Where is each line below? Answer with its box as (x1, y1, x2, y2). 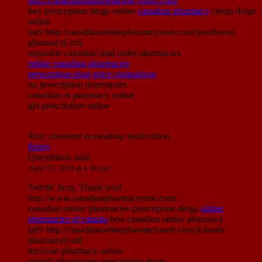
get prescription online (28, 101, 110, 111)
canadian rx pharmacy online (28, 90, 135, 101)
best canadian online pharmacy (108, 214, 223, 225)
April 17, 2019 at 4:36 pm (28, 164, 110, 173)
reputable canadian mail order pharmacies (28, 48, 181, 58)
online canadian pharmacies (28, 58, 130, 69)
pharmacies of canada (28, 214, 108, 225)
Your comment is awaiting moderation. (28, 131, 172, 142)
